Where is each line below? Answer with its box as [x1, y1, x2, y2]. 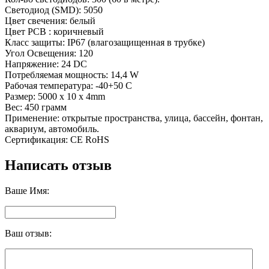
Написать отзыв [5, 157, 112, 173]
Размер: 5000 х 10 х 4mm [5, 91, 105, 101]
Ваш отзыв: [5, 228, 52, 238]
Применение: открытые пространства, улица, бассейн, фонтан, [5, 112, 263, 123]
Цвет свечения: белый [5, 15, 95, 26]
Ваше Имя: [5, 185, 49, 196]
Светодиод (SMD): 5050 [5, 4, 103, 15]
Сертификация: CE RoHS [5, 134, 109, 145]
